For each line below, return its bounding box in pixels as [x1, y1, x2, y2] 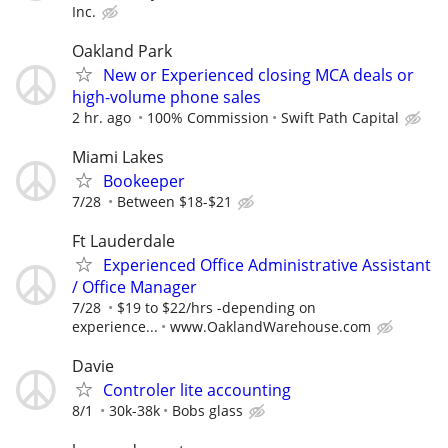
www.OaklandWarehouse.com [170, 317, 371, 337]
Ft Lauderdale [72, 230, 175, 253]
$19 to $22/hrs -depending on [117, 298, 316, 318]
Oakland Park [72, 39, 172, 62]
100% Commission [147, 107, 269, 127]
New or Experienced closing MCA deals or [103, 63, 414, 86]
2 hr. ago [72, 107, 131, 127]
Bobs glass [172, 401, 243, 421]
